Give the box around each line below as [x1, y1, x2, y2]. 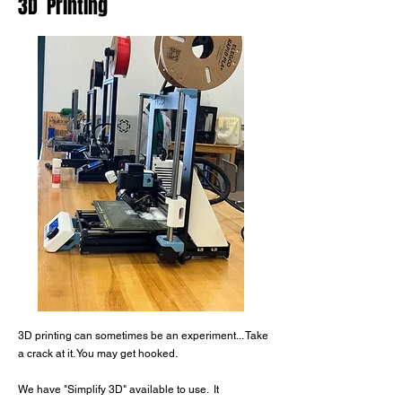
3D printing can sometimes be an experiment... [18, 329, 245, 342]
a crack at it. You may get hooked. [18, 347, 178, 360]
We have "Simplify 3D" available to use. [18, 383, 214, 396]
